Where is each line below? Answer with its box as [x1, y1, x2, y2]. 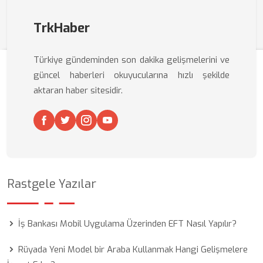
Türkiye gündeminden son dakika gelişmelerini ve [33, 54, 230, 66]
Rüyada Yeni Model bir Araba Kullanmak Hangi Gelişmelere [18, 244, 248, 255]
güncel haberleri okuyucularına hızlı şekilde [33, 69, 230, 81]
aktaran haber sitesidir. [33, 85, 123, 96]
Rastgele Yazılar [7, 176, 96, 192]
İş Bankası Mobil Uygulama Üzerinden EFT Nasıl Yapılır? [18, 218, 237, 230]
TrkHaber [33, 19, 90, 36]
